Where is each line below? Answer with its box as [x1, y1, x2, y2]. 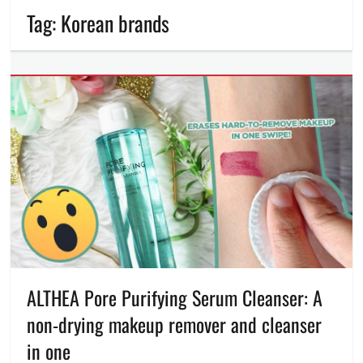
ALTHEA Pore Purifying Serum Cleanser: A [27, 282, 323, 312]
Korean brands [61, 7, 170, 39]
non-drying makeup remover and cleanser [27, 309, 322, 339]
